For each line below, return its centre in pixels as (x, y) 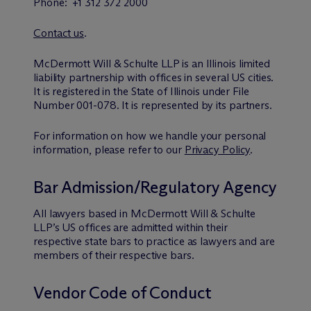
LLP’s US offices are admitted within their (131, 227)
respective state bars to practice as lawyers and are (154, 241)
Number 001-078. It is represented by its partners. (153, 105)
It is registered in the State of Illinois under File (141, 91)
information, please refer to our (109, 150)
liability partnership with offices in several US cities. (154, 77)
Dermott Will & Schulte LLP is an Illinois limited (160, 64)
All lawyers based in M (87, 213)
